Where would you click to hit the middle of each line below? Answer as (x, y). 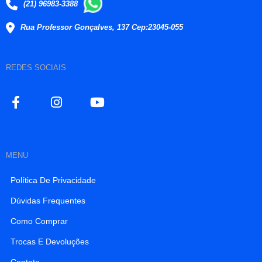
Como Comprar (39, 221)
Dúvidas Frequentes (48, 200)
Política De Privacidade (53, 180)
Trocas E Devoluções (50, 241)
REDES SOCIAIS (36, 67)
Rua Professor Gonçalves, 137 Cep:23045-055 (102, 27)
